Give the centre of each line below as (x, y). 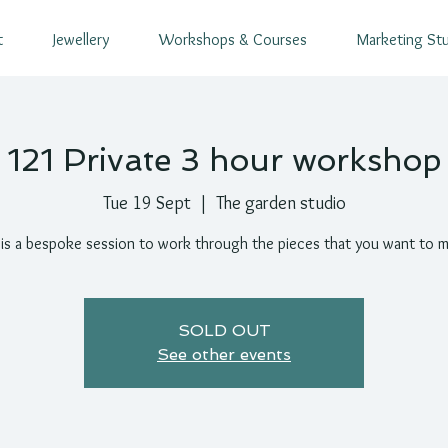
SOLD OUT (224, 331)
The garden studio (280, 203)
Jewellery (81, 39)
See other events (224, 355)
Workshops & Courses (233, 39)
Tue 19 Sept (146, 203)
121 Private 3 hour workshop (224, 160)
